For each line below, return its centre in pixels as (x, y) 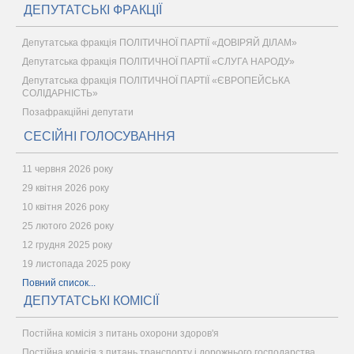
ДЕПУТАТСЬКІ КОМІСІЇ (91, 301)
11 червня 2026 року (68, 169)
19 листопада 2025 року (76, 264)
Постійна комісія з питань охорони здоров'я (121, 333)
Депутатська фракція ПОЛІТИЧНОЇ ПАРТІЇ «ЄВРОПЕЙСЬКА (156, 81)
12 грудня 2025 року (67, 245)
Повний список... (59, 283)
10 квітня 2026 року (66, 207)
